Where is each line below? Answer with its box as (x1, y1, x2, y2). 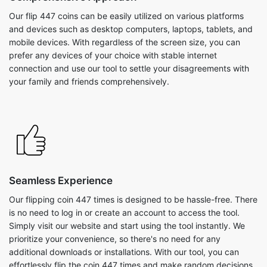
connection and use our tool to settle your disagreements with (9, 63, 249, 73)
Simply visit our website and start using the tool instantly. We (9, 221, 245, 231)
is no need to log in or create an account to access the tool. (9, 207, 240, 218)
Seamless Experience (9, 175, 113, 187)
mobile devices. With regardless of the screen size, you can (9, 37, 240, 47)
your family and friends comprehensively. (9, 76, 169, 86)
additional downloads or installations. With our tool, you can (9, 247, 239, 257)
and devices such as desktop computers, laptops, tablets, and (9, 24, 253, 34)
